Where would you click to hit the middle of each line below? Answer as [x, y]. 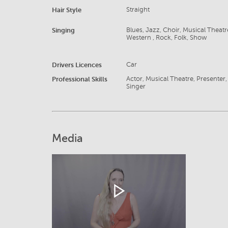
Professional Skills [80, 79]
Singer [136, 87]
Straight [138, 10]
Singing [63, 31]
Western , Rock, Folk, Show [167, 38]
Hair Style [67, 10]
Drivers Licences [77, 65]
